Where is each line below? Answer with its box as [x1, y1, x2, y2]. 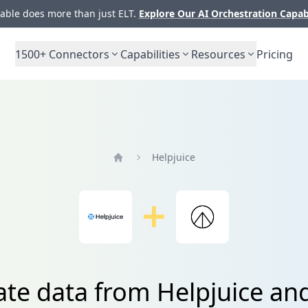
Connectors [46, 46, 109, 62]
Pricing [256, 46, 293, 62]
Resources [191, 46, 245, 62]
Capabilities [120, 46, 180, 62]
